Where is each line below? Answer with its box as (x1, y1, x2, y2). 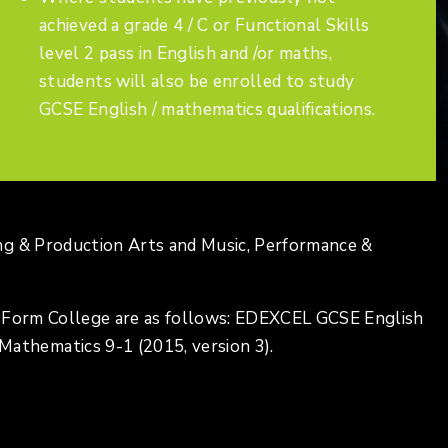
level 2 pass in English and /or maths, (39, 42, 333, 66)
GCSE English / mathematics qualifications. (39, 98, 385, 122)
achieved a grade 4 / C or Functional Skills (39, 14, 370, 38)
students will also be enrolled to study (39, 70, 355, 94)
